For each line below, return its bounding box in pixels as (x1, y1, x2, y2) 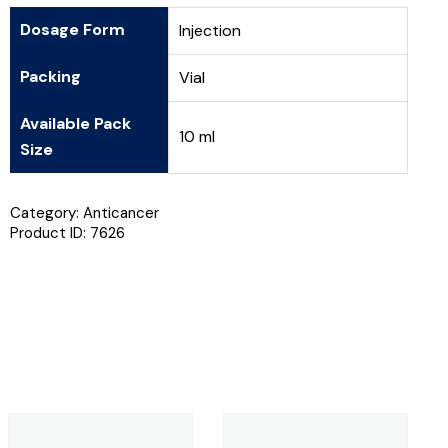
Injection (178, 19, 241, 41)
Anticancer (82, 202, 159, 223)
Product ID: (9, 222, 90, 243)
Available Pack (19, 112, 131, 134)
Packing (19, 65, 81, 87)
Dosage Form (19, 18, 125, 40)
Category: (9, 202, 83, 223)
